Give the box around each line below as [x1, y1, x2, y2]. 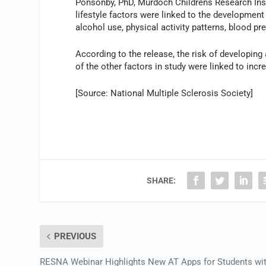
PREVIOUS [54, 230, 97, 242]
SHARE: [147, 175, 176, 185]
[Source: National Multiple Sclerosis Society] [75, 87, 254, 99]
